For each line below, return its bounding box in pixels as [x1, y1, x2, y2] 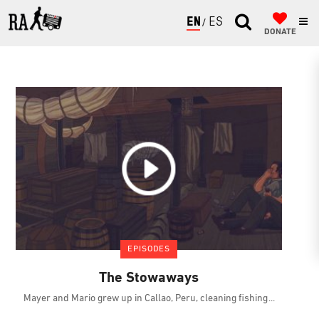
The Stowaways [98, 271, 199, 286]
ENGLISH [187, 16, 236, 29]
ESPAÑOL [209, 16, 258, 29]
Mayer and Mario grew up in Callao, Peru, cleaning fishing [23, 293, 270, 305]
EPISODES [127, 245, 170, 254]
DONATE [263, 28, 296, 36]
